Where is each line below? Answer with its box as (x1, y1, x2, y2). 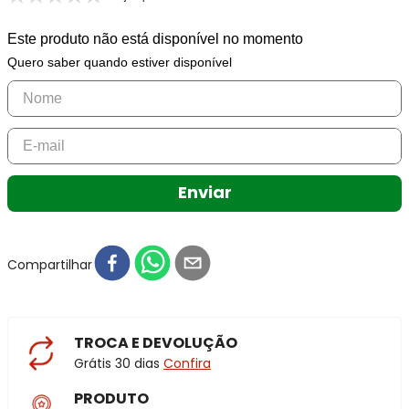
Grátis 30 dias (74, 354, 163, 372)
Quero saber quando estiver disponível (7, 55, 232, 69)
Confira (163, 354, 211, 372)
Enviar (177, 181, 232, 204)
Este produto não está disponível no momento (7, 31, 303, 47)
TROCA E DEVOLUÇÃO (74, 332, 237, 353)
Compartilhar (7, 255, 92, 274)
